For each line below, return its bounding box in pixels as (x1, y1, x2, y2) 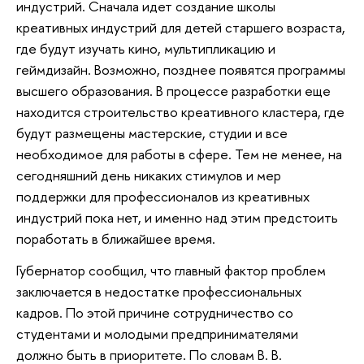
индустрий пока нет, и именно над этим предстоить (16, 207, 338, 227)
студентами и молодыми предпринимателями (16, 324, 298, 344)
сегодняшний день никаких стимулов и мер (16, 165, 281, 184)
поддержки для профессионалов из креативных (16, 186, 310, 206)
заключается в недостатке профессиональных (16, 282, 301, 301)
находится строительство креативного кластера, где (16, 102, 344, 121)
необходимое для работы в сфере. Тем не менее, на (16, 144, 342, 163)
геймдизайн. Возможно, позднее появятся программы (16, 59, 345, 79)
